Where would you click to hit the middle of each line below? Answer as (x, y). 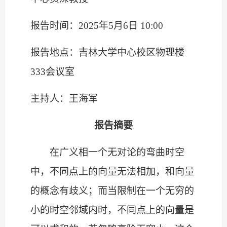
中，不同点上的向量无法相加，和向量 (112, 172)
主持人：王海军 (64, 99)
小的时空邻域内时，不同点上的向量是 (112, 210)
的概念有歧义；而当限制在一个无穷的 (112, 191)
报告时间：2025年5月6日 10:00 (97, 26)
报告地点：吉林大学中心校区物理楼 (107, 53)
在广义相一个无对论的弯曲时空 (117, 153)
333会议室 (52, 72)
